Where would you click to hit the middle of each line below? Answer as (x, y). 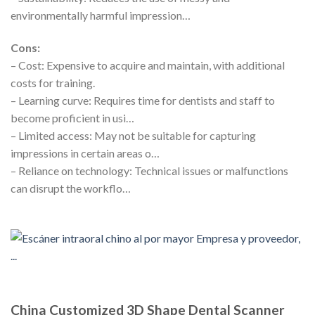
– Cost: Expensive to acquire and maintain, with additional (148, 65)
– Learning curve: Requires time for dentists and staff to (143, 100)
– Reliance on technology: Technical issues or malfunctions (149, 170)
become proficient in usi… (72, 117)
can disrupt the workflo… (71, 188)
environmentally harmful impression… (101, 15)
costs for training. (53, 82)
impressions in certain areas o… (85, 153)
